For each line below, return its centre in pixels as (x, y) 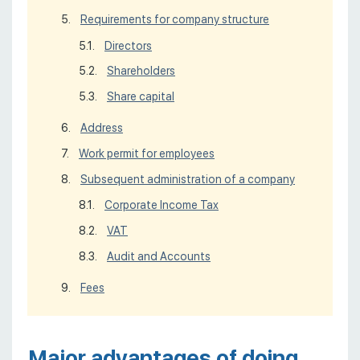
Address (102, 128)
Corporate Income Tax (162, 205)
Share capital (141, 97)
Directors (128, 45)
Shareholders (141, 71)
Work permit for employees (147, 153)
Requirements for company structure (175, 20)
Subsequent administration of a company (188, 179)
